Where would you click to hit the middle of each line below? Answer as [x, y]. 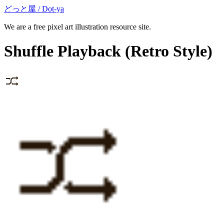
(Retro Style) [167, 51]
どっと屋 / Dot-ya [34, 9]
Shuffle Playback [62, 51]
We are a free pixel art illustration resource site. [77, 27]
